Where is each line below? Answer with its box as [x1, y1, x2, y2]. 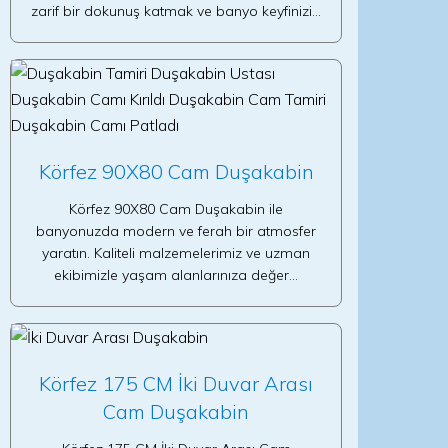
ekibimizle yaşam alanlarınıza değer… [54, 266, 298, 284]
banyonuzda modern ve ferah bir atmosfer [36, 222, 316, 240]
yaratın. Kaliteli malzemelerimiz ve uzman [42, 244, 310, 262]
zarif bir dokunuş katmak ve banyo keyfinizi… [31, 2, 322, 20]
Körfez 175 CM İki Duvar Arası [39, 371, 313, 396]
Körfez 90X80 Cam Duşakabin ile [69, 200, 283, 218]
